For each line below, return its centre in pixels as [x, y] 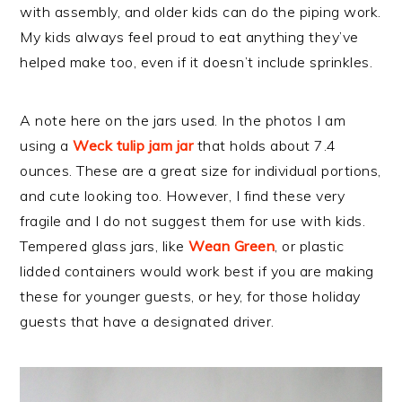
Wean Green [232, 246]
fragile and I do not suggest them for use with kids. [193, 221]
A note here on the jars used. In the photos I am [183, 121]
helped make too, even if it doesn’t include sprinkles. [197, 62]
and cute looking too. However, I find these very [183, 196]
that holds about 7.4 [265, 146]
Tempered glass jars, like [105, 246]
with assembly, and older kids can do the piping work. [201, 12]
